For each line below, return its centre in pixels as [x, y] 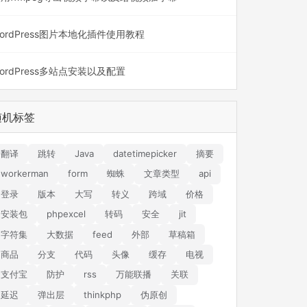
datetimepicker [145, 154]
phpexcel [66, 214]
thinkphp [102, 294]
